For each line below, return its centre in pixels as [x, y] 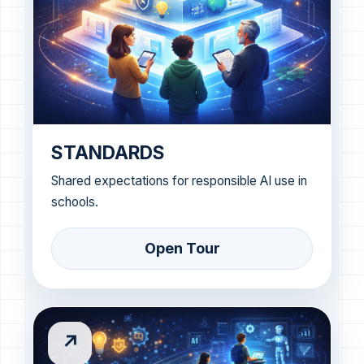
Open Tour [182, 249]
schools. [75, 202]
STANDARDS [108, 153]
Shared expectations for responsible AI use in [179, 181]
